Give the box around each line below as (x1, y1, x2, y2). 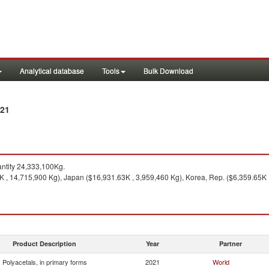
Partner (219, 239, 242, 248)
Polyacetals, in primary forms (2, 257, 87, 267)
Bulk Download (144, 65, 193, 76)
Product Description (13, 239, 76, 248)
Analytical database (20, 65, 84, 76)
